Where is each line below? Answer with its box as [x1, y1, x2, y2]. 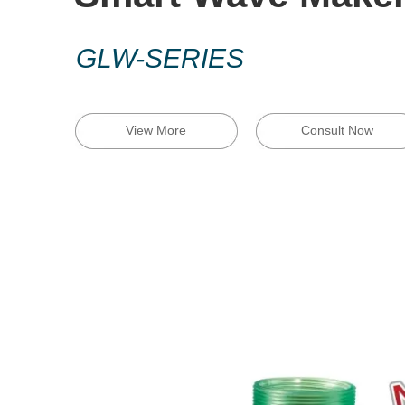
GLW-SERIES [76, 43, 244, 73]
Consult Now [300, 123, 373, 137]
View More [126, 123, 186, 137]
